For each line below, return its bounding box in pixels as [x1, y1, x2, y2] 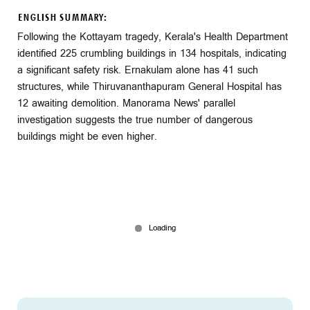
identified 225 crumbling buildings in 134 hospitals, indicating [17, 46, 286, 61]
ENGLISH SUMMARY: [17, 10, 107, 26]
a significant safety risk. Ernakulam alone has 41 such [17, 62, 258, 77]
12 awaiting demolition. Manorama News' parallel [17, 95, 235, 111]
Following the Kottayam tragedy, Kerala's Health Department [17, 29, 288, 44]
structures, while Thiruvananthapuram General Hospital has [17, 79, 282, 94]
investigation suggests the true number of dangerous [17, 112, 253, 127]
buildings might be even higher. [17, 129, 157, 144]
